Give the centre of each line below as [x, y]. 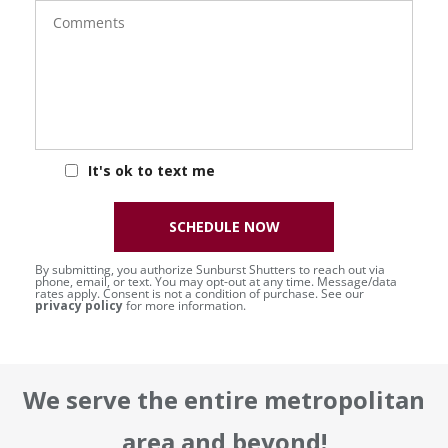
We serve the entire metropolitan [224, 399]
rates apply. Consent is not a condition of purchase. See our [199, 293]
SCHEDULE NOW [224, 226]
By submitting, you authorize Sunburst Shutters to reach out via [210, 269]
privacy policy [79, 305]
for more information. [184, 305]
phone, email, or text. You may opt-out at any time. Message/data [216, 281]
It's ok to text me [151, 171]
